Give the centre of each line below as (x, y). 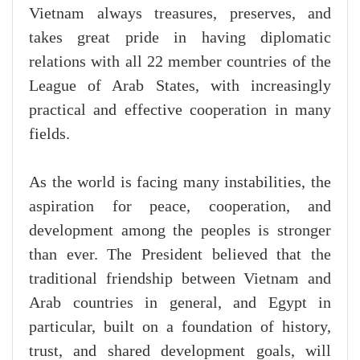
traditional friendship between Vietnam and (180, 278)
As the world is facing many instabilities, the (180, 182)
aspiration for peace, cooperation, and (180, 206)
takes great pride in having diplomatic (180, 37)
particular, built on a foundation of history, (180, 327)
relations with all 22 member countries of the (180, 61)
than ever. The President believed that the (180, 254)
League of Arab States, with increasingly (180, 86)
